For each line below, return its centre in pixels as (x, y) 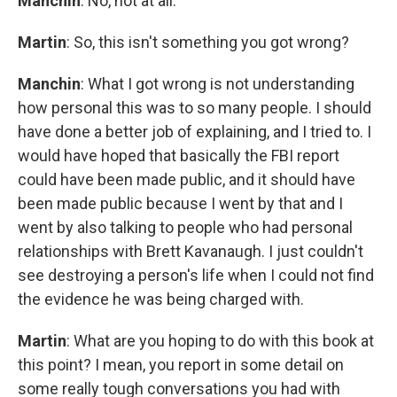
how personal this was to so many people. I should (195, 108)
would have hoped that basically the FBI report (179, 156)
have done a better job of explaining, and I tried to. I (195, 132)
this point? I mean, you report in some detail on (181, 365)
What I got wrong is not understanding (221, 84)
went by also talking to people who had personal (185, 227)
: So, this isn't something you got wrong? (208, 42)
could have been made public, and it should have (187, 179)
